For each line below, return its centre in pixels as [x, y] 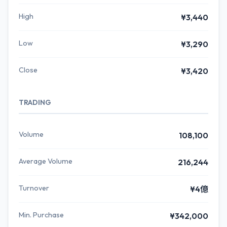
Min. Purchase [41, 215]
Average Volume [46, 161]
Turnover [34, 188]
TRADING [35, 102]
